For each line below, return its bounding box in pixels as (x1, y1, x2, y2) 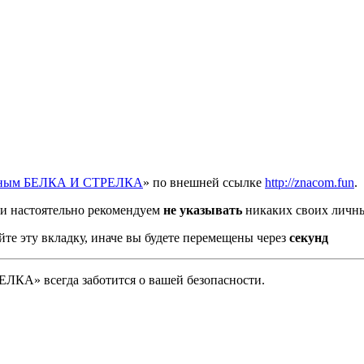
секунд (289, 231, 328, 245)
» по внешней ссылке (143, 175, 265, 190)
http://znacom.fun (265, 175, 354, 190)
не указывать (163, 203, 242, 218)
